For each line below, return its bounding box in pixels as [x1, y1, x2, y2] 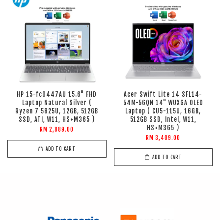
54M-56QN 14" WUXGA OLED [123, 99, 203, 107]
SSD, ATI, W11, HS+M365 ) [19, 116, 95, 124]
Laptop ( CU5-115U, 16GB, [125, 108, 201, 115]
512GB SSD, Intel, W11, [130, 116, 196, 124]
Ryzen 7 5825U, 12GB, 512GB [15, 108, 99, 115]
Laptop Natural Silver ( [22, 99, 92, 107]
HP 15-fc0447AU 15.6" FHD [17, 91, 97, 99]
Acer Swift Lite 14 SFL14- [124, 91, 203, 99]
